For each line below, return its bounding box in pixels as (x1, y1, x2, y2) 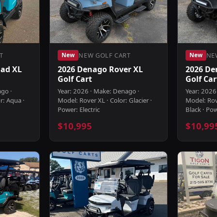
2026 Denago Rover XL (58, 64, 143, 75)
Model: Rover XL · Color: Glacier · (58, 96, 153, 105)
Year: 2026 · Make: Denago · (58, 87, 140, 95)
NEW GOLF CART (78, 50, 131, 60)
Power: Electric (58, 105, 100, 114)
